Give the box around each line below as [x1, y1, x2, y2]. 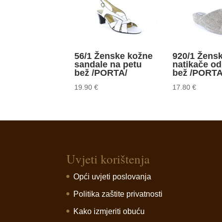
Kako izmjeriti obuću [73, 207, 145, 216]
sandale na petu [74, 59, 142, 70]
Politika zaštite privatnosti [73, 189, 163, 198]
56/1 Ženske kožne [74, 51, 153, 61]
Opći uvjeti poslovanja [73, 172, 152, 181]
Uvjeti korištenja [66, 150, 150, 167]
